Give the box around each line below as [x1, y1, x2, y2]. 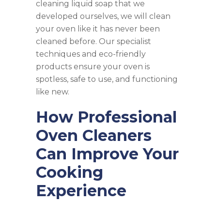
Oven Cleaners [36, 125, 152, 145]
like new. [36, 87, 69, 96]
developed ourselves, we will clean [36, 11, 170, 21]
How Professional [36, 107, 177, 126]
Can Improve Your [36, 144, 179, 163]
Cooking [36, 162, 103, 182]
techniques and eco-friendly [36, 49, 146, 59]
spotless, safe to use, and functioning [36, 74, 178, 84]
